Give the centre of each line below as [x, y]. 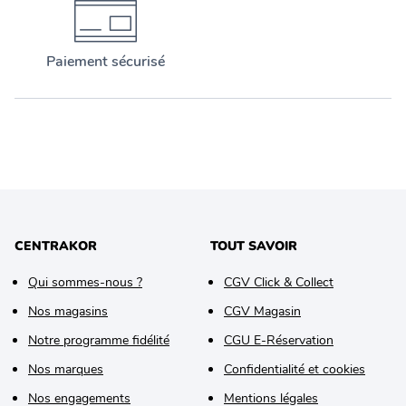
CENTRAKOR [56, 246]
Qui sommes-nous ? [85, 282]
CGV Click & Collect [279, 282]
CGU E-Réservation [279, 340]
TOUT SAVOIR [254, 246]
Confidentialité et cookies [295, 369]
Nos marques [66, 369]
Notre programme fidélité [99, 340]
